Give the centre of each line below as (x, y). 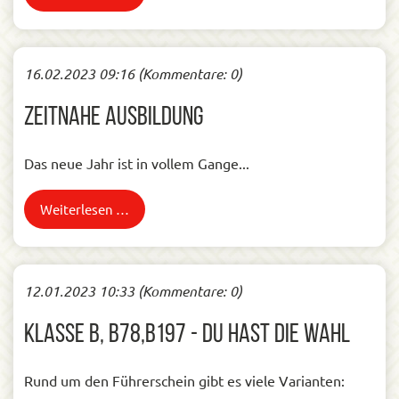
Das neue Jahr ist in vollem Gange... (137, 163)
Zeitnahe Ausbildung (114, 118)
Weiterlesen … (85, 209)
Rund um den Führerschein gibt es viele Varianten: (184, 380)
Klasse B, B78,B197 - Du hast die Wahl (187, 335)
